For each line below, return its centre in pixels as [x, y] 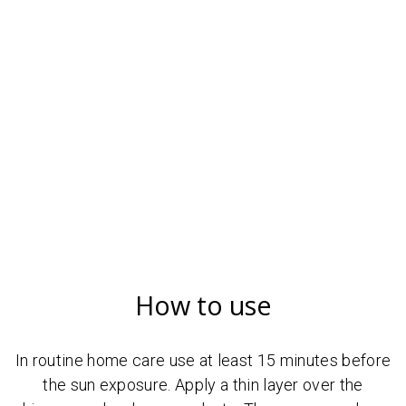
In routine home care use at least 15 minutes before [203, 360]
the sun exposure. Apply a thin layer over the [203, 385]
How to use [203, 305]
